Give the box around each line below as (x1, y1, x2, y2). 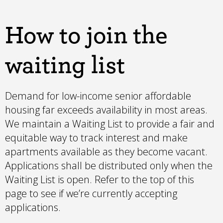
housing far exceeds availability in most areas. (5, 103, 208, 116)
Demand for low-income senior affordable (5, 89, 191, 103)
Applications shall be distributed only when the (5, 158, 213, 172)
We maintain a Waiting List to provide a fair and (5, 116, 215, 130)
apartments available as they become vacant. (5, 144, 208, 158)
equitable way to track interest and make (5, 130, 188, 144)
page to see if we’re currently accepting (5, 186, 177, 200)
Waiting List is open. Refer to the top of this (5, 172, 194, 186)
